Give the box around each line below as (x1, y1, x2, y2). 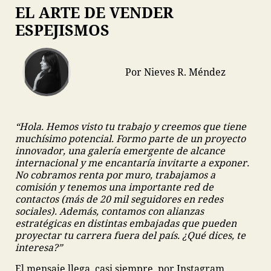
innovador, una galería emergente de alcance (15, 144, 225, 157)
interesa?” (15, 241, 62, 254)
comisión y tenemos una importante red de (15, 180, 214, 194)
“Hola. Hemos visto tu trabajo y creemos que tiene (15, 120, 246, 133)
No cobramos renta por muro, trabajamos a (15, 168, 215, 181)
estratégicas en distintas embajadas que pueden (15, 217, 237, 230)
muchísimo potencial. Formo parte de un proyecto (15, 132, 246, 145)
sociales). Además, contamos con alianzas (15, 204, 204, 218)
